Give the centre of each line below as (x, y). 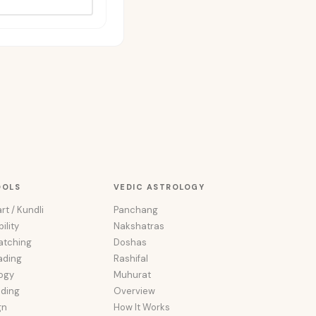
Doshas (130, 242)
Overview (134, 291)
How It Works (141, 307)
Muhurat (132, 275)
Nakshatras (139, 226)
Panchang (135, 210)
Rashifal (130, 259)
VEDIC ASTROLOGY (159, 187)
